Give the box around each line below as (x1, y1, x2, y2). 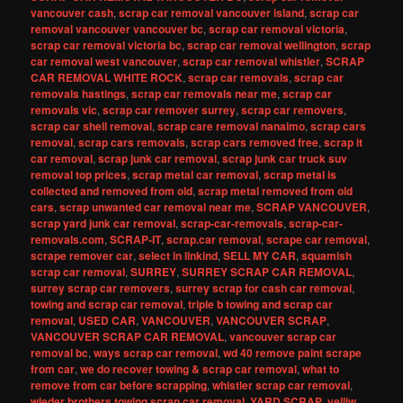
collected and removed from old (31, 183, 193, 199)
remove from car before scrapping (31, 377, 208, 393)
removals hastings (31, 85, 127, 102)
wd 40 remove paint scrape (223, 345, 363, 361)
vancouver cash (31, 4, 114, 21)
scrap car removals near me (131, 85, 278, 102)
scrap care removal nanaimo (157, 118, 306, 134)
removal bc (31, 345, 89, 361)
